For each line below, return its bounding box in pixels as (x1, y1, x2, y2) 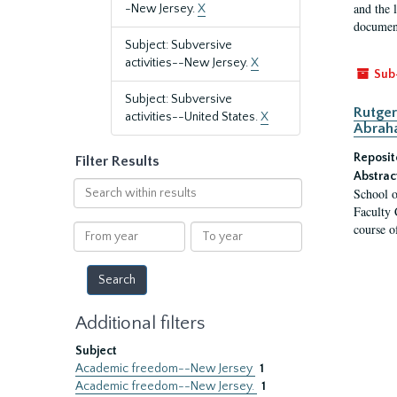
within (72, 197, 109, 211)
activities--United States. (125, 110, 261, 124)
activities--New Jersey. (125, 56, 251, 70)
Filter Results (75, 153, 160, 169)
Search (72, 179, 112, 193)
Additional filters (75, 313, 205, 333)
